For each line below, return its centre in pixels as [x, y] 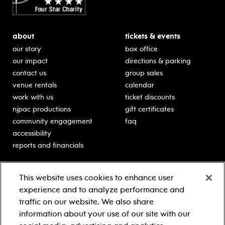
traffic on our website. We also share [87, 202]
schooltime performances [53, 194]
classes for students [44, 182]
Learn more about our [161, 182]
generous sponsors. [156, 190]
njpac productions [42, 109]
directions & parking [158, 61]
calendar [140, 85]
